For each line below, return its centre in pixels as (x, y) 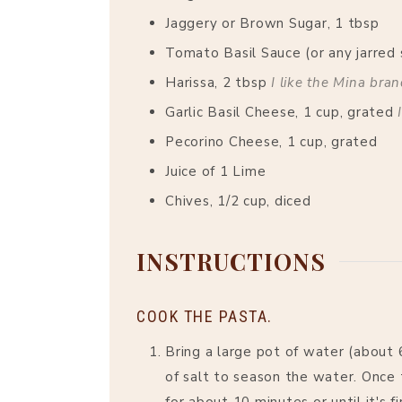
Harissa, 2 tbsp (218, 83)
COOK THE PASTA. (205, 316)
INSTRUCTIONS (231, 262)
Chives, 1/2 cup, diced (238, 201)
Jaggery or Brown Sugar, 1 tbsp (272, 24)
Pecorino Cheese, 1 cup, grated (271, 142)
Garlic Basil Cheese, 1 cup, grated (280, 113)
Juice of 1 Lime (216, 172)
